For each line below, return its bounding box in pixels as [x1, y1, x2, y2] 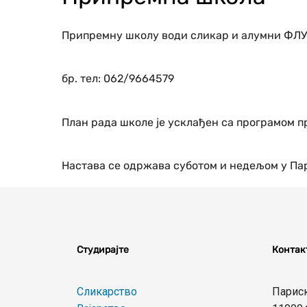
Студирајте [77, 244, 129, 256]
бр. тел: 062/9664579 [62, 72, 174, 86]
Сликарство [77, 285, 137, 298]
